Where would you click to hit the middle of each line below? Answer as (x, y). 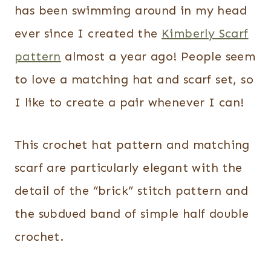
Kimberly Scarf (205, 33)
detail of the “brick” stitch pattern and (131, 191)
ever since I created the (88, 33)
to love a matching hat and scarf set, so (134, 79)
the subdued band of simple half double (132, 214)
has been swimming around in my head (131, 10)
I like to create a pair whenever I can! (131, 102)
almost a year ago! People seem (158, 56)
